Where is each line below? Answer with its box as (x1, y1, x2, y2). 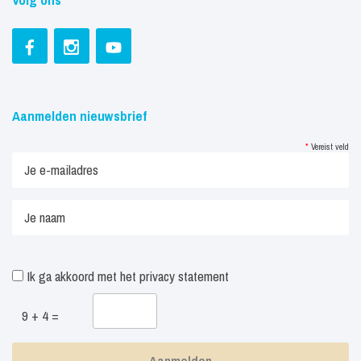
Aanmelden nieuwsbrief (12, 106, 147, 125)
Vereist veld (309, 140, 349, 152)
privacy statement (139, 267, 229, 285)
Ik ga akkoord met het (23, 267, 139, 285)
